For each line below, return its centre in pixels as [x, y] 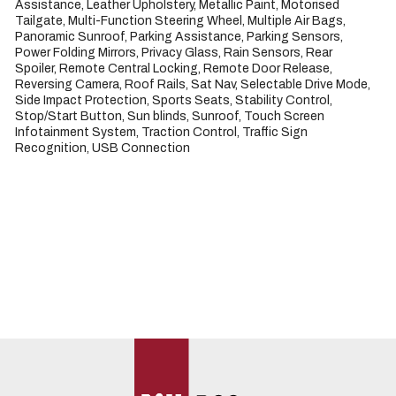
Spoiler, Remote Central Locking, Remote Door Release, [174, 69]
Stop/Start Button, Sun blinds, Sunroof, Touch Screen [170, 116]
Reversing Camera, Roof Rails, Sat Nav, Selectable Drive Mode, [193, 84]
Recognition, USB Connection [103, 148]
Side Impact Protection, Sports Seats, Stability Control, [174, 100]
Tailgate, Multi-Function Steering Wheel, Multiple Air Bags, [180, 21]
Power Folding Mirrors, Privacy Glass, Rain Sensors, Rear [174, 53]
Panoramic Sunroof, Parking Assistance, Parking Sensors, [179, 37]
